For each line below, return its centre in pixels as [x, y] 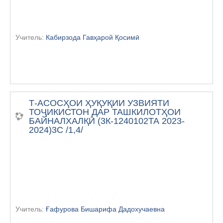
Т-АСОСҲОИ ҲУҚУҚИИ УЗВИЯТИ [99, 103]
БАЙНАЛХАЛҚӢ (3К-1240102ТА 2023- [107, 121]
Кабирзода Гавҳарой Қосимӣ [93, 37]
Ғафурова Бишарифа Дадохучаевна [105, 209]
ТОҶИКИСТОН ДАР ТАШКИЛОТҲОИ [105, 112]
